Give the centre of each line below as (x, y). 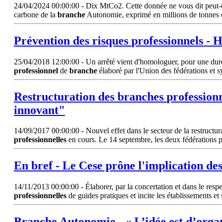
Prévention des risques (73, 40)
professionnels (167, 40)
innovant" (39, 110)
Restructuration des (66, 96)
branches (140, 96)
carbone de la (36, 14)
